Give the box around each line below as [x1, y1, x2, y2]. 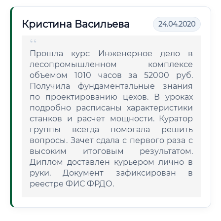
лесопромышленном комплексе [30, 60, 193, 69]
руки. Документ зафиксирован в [30, 168, 193, 178]
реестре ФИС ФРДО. [30, 179, 114, 188]
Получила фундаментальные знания [30, 81, 193, 91]
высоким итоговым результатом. [30, 147, 193, 156]
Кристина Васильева [22, 18, 130, 30]
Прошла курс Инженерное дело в [30, 49, 193, 58]
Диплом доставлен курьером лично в [30, 157, 193, 167]
